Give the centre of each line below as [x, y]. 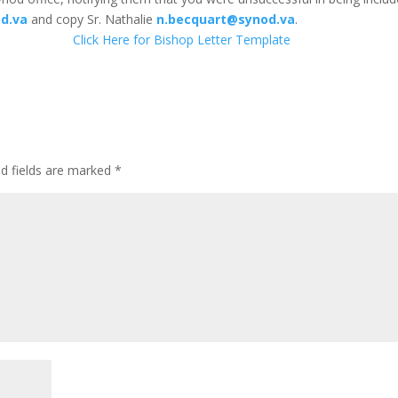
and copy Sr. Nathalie [92, 19]
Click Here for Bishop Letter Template [182, 40]
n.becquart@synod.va [226, 19]
